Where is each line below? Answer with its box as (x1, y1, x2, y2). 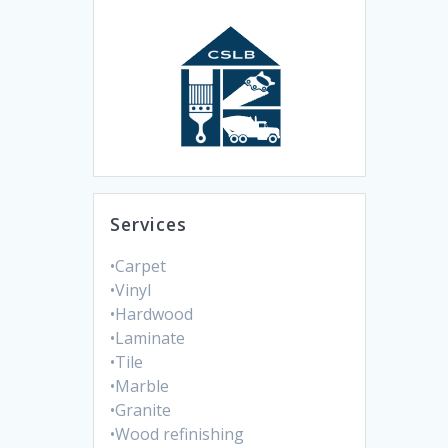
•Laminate (110, 327, 186, 350)
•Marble (110, 375, 170, 398)
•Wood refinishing (110, 423, 245, 446)
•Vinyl (110, 279, 152, 302)
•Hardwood (110, 303, 194, 326)
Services (110, 212, 188, 237)
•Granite (110, 399, 172, 422)
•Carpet (110, 255, 167, 278)
